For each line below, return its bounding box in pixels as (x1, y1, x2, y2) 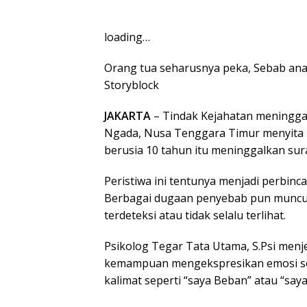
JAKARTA (104, 108, 151, 124)
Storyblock (104, 77, 159, 93)
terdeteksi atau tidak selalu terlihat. (104, 208, 286, 223)
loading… (104, 29, 150, 45)
